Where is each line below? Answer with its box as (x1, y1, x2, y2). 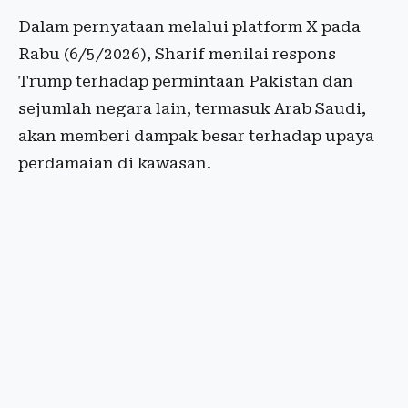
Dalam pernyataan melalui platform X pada (18, 17, 361, 36)
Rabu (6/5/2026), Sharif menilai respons (18, 45, 336, 63)
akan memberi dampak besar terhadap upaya (18, 127, 374, 145)
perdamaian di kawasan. (18, 154, 211, 172)
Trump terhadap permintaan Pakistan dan (18, 72, 353, 90)
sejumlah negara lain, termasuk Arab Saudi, (18, 99, 366, 117)
